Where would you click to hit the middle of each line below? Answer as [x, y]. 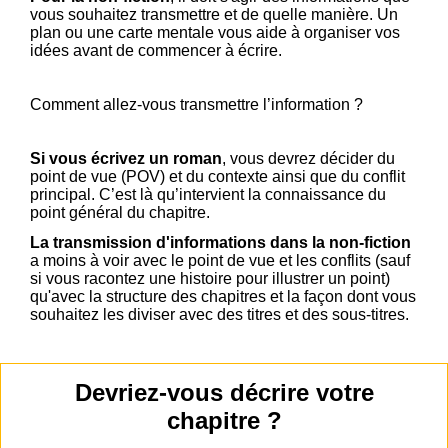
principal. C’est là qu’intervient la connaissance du [208, 195]
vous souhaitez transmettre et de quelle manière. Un [214, 15]
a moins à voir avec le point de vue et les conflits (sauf [220, 261]
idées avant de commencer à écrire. [156, 51]
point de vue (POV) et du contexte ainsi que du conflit [217, 177]
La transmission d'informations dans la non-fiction [220, 243]
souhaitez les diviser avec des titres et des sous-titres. [219, 315]
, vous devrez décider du [308, 159]
